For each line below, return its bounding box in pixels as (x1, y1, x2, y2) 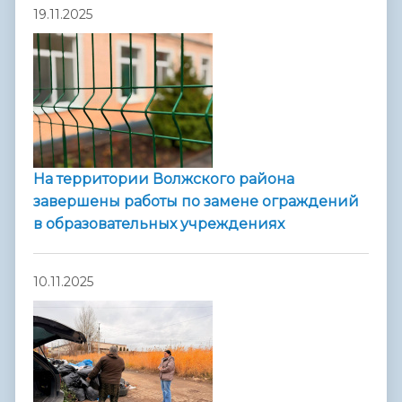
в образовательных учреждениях (33, 215, 284, 233)
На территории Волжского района (33, 170, 294, 188)
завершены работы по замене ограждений (33, 193, 359, 211)
